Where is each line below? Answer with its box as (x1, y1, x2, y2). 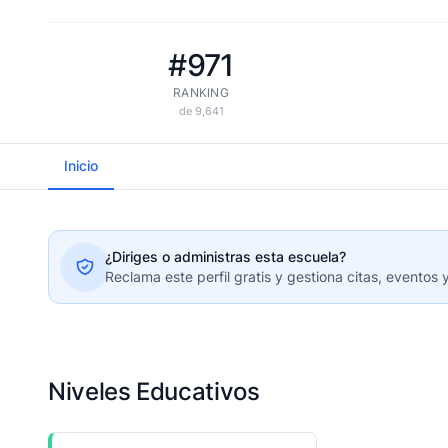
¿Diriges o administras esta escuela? (105, 248, 346, 265)
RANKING (172, 85, 230, 100)
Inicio (64, 157, 98, 174)
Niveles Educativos (48, 377, 260, 406)
